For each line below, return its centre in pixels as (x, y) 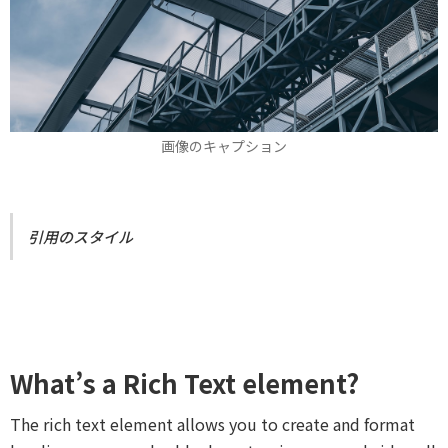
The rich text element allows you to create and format (212, 423)
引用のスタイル (80, 236)
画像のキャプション (224, 145)
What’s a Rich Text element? (184, 382)
